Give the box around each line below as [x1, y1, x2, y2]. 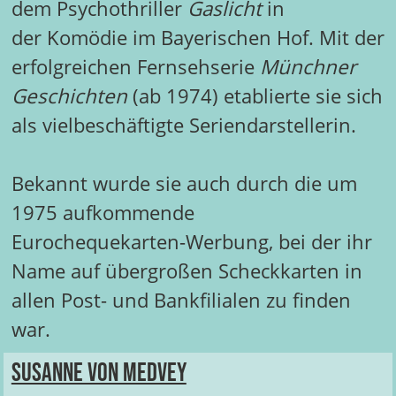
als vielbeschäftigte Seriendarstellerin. [11, 111, 356, 140]
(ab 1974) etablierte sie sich [126, 82, 383, 110]
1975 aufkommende [11, 199, 200, 227]
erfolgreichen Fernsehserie [11, 53, 260, 81]
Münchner [259, 53, 356, 81]
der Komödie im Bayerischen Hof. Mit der [11, 24, 385, 52]
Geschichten [11, 82, 127, 110]
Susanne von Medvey [11, 358, 187, 390]
